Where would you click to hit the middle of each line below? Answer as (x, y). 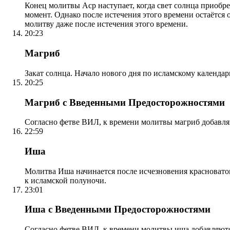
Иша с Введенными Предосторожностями (118, 209)
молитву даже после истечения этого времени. (106, 24)
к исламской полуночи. (65, 180)
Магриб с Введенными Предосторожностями (125, 102)
